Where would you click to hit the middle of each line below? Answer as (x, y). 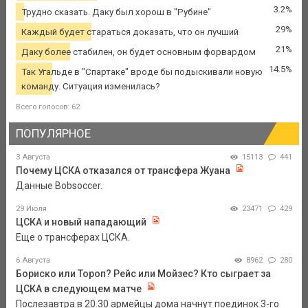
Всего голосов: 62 (47, 107)
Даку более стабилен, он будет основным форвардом (138, 52)
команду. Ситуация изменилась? (90, 86)
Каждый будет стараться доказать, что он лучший (130, 32)
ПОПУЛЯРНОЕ (53, 133)
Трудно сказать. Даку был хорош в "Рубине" (116, 12)
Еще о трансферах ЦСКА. (73, 238)
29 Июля (31, 209)
